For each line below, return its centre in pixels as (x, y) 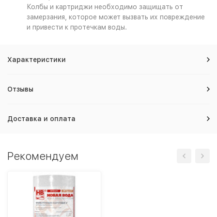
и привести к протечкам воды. (77, 27)
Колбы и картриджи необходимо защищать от (105, 7)
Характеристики (37, 60)
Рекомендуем (43, 156)
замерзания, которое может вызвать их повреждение (116, 17)
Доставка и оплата (41, 119)
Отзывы (20, 89)
